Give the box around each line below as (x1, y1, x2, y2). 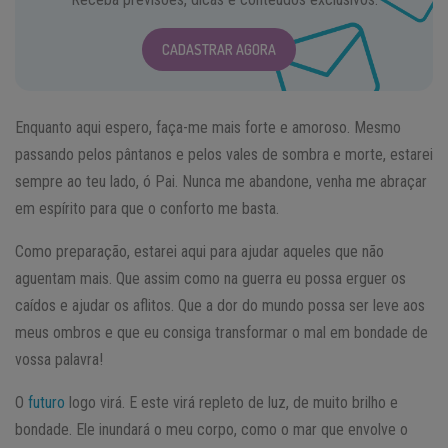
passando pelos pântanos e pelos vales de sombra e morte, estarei (15, 144, 433, 164)
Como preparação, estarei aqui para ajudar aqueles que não (15, 241, 384, 261)
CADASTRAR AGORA (162, 40, 276, 58)
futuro (28, 392, 65, 412)
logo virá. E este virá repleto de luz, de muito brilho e (65, 392, 398, 412)
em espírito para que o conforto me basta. (15, 198, 279, 218)
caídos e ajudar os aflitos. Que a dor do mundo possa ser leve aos (15, 295, 425, 315)
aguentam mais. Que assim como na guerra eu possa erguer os (15, 268, 406, 288)
